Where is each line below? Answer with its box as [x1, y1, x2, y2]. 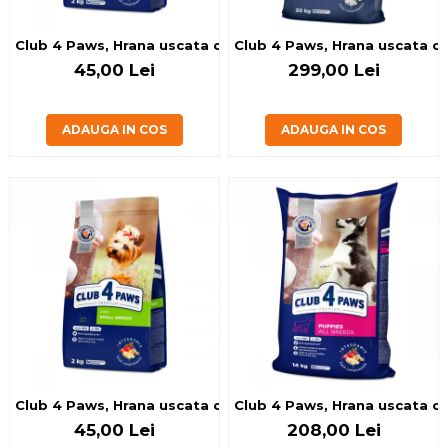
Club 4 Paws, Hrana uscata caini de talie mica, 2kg [15, 397, 382, 413]
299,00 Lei [287, 60, 380, 80]
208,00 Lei [286, 420, 381, 440]
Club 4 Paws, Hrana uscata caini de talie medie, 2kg [15, 37, 393, 53]
